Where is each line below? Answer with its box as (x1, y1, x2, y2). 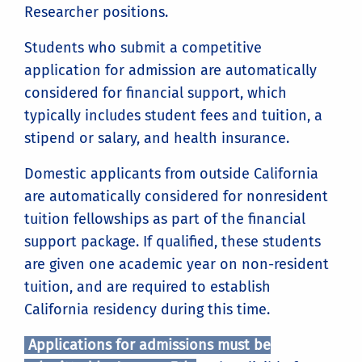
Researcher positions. (24, 2, 172, 21)
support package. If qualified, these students (24, 232, 321, 250)
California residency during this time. (24, 300, 270, 318)
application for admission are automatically (24, 61, 317, 79)
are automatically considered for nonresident (24, 187, 328, 205)
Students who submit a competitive (24, 38, 262, 57)
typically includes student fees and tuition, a (24, 106, 322, 124)
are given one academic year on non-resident (24, 255, 329, 273)
